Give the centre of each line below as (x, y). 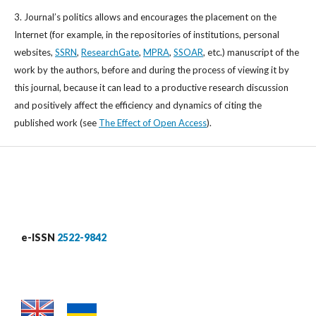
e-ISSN (39, 237)
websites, (35, 53)
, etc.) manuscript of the (251, 53)
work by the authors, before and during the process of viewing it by (152, 70)
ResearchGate (110, 53)
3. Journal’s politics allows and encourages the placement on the (145, 17)
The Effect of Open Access (153, 123)
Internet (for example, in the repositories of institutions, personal (147, 35)
